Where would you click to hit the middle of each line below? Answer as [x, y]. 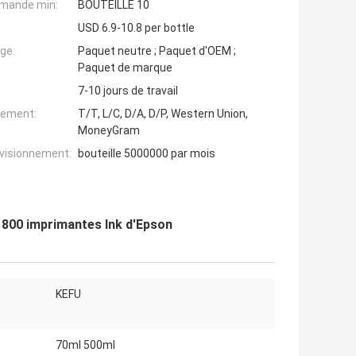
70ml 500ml [85, 345]
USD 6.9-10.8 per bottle [136, 28]
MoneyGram [109, 131]
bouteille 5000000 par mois [147, 154]
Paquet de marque [125, 68]
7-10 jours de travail [128, 91]
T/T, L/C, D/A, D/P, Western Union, [163, 114]
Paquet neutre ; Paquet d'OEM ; [157, 51]
